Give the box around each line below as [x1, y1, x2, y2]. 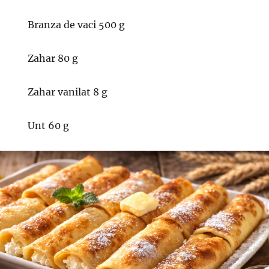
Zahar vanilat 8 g [28, 86, 108, 98]
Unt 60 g [28, 119, 70, 131]
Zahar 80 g [28, 52, 79, 64]
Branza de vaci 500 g [28, 19, 125, 31]
